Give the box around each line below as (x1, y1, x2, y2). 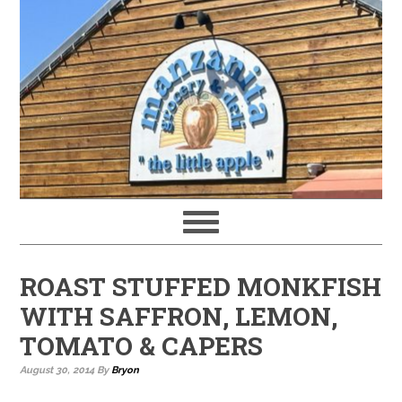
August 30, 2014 (20, 364, 95, 376)
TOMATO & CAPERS (20, 329, 264, 363)
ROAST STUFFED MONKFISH (20, 270, 382, 303)
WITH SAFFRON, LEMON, (20, 300, 338, 333)
